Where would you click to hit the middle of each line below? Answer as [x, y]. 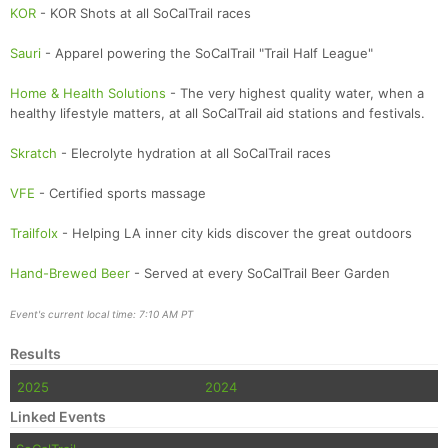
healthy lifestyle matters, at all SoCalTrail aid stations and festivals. [217, 112]
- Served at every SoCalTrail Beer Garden [260, 272]
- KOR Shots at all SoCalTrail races [143, 12]
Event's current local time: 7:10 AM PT [101, 313]
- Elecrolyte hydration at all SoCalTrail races [194, 152]
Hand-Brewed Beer [70, 272]
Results [35, 353]
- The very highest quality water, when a [295, 92]
